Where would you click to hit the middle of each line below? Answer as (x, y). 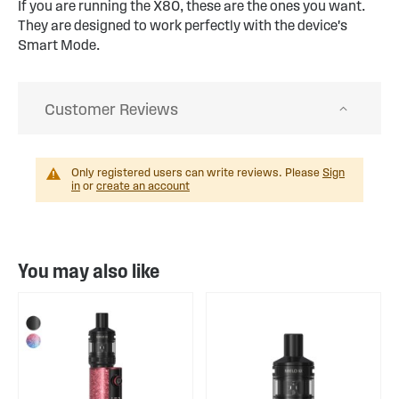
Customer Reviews (111, 110)
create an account (143, 186)
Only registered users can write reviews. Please (197, 173)
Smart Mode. (59, 45)
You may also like (89, 271)
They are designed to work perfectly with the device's (183, 25)
